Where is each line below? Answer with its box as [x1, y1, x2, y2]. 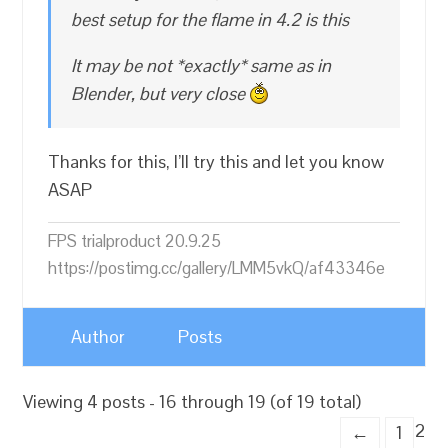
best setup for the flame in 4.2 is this [71, 8, 350, 32]
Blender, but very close [71, 82, 250, 106]
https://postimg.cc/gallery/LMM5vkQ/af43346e [48, 257, 386, 280]
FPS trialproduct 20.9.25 [48, 230, 222, 253]
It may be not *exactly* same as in [71, 54, 332, 78]
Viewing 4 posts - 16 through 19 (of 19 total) [23, 390, 362, 414]
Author [71, 325, 126, 349]
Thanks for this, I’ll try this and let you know [48, 150, 385, 174]
